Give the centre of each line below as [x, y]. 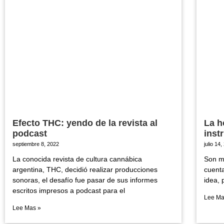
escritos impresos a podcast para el [69, 191]
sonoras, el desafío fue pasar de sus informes [85, 180]
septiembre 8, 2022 [36, 144]
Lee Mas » [27, 208]
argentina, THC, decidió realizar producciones [85, 170]
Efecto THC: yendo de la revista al [85, 123]
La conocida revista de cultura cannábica [77, 159]
